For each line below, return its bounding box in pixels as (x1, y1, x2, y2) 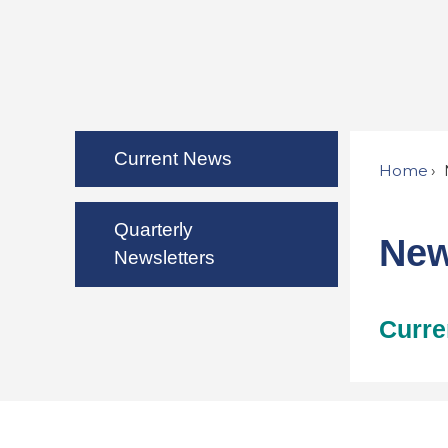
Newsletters (113, 247, 215, 269)
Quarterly (113, 219, 193, 241)
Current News (113, 148, 232, 170)
